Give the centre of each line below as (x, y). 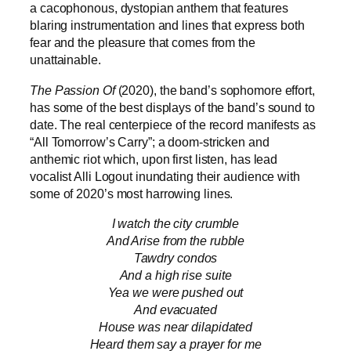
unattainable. (67, 60)
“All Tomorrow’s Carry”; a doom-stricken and (150, 141)
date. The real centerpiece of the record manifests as (173, 124)
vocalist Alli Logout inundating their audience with (165, 176)
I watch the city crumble (175, 223)
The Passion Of (74, 90)
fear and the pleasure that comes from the (143, 43)
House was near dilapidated (175, 326)
